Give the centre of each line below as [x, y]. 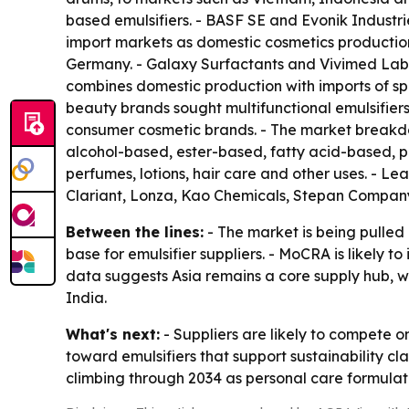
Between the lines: [135, 232]
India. [86, 298]
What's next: [113, 335]
